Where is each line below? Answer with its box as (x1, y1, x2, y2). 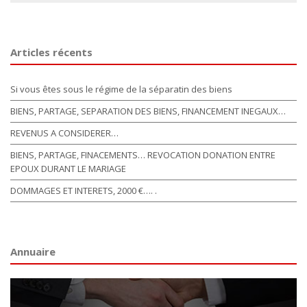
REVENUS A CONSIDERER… (10, 127, 119, 140)
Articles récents (10, 45, 93, 60)
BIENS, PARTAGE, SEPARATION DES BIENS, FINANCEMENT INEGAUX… (10, 105, 286, 118)
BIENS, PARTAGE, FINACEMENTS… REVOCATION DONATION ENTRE (10, 149, 275, 162)
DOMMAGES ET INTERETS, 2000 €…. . (10, 184, 157, 197)
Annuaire (10, 245, 56, 259)
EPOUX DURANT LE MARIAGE (10, 162, 126, 175)
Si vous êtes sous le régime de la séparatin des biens (10, 83, 232, 96)
